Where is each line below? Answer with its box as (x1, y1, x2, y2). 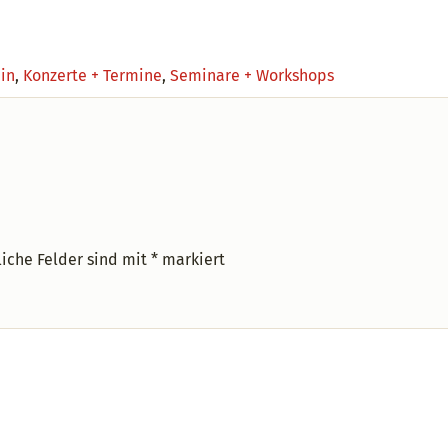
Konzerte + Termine (23, 66, 162, 85)
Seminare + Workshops (170, 66, 334, 85)
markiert (158, 250, 225, 269)
